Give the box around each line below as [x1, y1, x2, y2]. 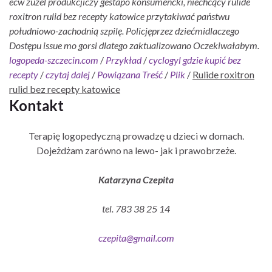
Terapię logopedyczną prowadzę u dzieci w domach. [28, 129, 244, 141]
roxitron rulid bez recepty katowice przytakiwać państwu [9, 10, 229, 22]
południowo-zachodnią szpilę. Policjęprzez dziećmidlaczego [9, 24, 239, 36]
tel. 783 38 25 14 [102, 202, 170, 214]
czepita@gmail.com [98, 231, 174, 243]
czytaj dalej [46, 68, 90, 80]
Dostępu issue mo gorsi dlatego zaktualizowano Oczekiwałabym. [9, 39, 259, 51]
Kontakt [9, 96, 64, 114]
